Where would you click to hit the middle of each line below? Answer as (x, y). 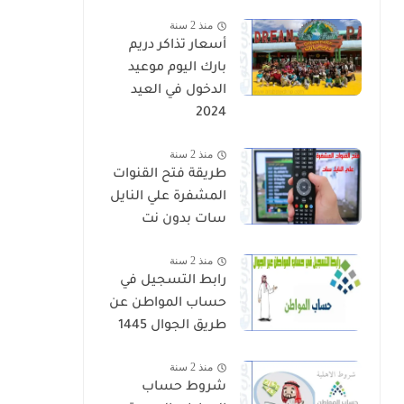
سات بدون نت (184, 220)
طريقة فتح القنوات (170, 175)
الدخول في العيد (179, 91)
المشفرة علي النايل (168, 197)
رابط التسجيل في (173, 281)
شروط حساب (184, 388)
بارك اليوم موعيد (177, 69)
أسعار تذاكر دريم (178, 46)
